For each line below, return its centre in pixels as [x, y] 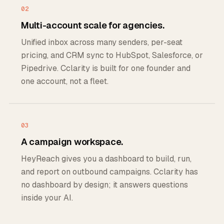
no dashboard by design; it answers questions [104, 185]
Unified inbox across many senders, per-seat [102, 42]
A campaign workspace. [72, 142]
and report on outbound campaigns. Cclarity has [109, 172]
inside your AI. [47, 198]
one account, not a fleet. [65, 81]
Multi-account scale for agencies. [93, 25]
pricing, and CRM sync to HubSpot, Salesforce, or [112, 55]
